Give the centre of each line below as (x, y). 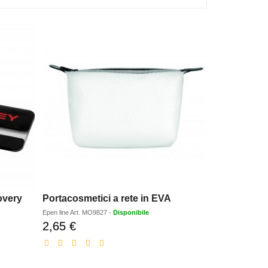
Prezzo (89, 226)
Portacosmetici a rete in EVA (107, 199)
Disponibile (131, 213)
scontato (92, 238)
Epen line (57, 213)
